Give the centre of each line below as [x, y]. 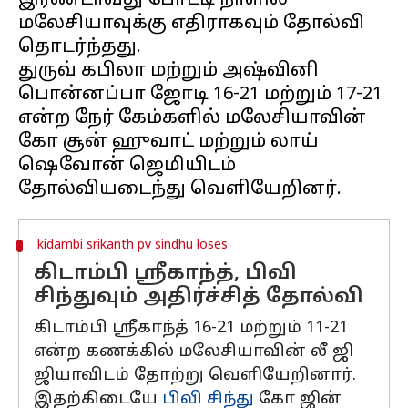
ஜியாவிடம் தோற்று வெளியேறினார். [195, 376]
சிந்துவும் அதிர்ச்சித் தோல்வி [199, 297]
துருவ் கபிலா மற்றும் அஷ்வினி [168, 71]
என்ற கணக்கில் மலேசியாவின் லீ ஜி [194, 352]
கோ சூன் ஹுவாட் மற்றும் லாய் [168, 142]
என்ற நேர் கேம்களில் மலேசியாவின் [192, 118]
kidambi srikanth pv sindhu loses [132, 245]
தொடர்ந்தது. [80, 47]
